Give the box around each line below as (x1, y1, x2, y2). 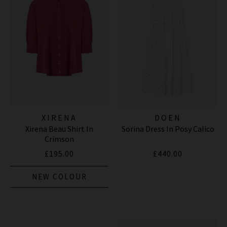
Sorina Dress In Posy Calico (121, 123, 214, 134)
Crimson (45, 133, 74, 144)
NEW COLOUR (31, 171, 87, 181)
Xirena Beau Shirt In (25, 123, 93, 134)
